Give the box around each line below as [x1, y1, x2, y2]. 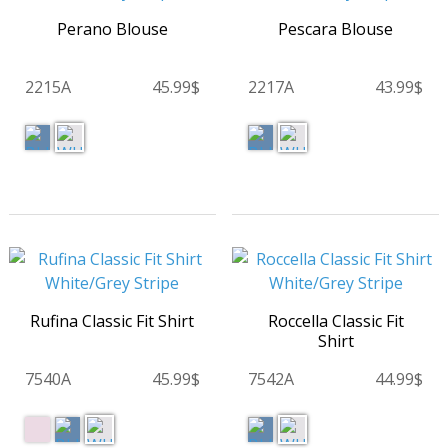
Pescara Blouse [278, 18, 393, 41]
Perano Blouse [56, 18, 168, 41]
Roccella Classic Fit [267, 310, 404, 333]
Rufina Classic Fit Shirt [30, 310, 195, 333]
